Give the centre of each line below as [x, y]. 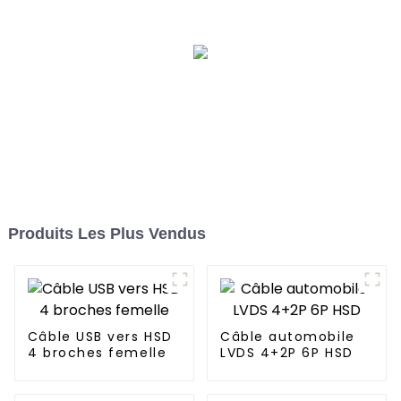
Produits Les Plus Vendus [107, 234]
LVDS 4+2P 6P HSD [286, 353]
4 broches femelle [97, 353]
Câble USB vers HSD [100, 337]
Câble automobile [287, 337]
